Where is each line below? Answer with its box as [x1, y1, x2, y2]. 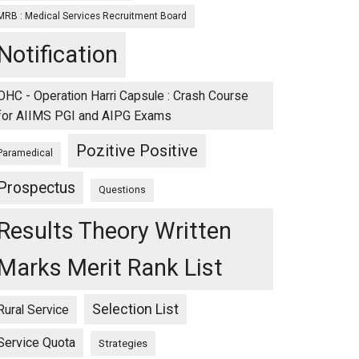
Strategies [99, 337, 147, 349]
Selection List [92, 301, 179, 317]
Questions [99, 184, 146, 196]
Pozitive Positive [76, 141, 198, 160]
